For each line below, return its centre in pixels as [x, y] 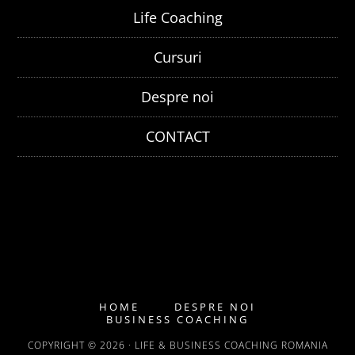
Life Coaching [177, 17]
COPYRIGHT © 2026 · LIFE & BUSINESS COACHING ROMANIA [177, 345]
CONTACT [177, 136]
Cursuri [177, 57]
